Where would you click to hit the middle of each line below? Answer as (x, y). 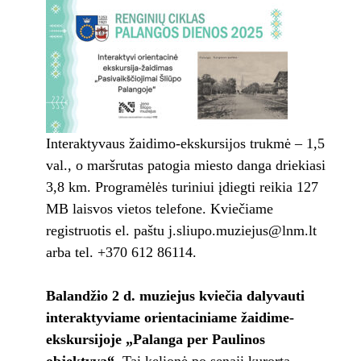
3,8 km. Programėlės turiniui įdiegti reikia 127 (182, 187)
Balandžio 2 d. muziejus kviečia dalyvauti (175, 296)
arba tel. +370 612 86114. (121, 253)
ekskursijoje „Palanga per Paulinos (155, 340)
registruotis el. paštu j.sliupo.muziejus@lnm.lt (181, 231)
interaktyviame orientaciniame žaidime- (170, 318)
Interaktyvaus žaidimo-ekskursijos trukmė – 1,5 (185, 144)
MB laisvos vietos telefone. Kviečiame (159, 209)
